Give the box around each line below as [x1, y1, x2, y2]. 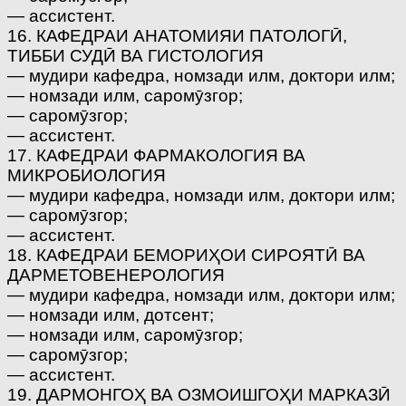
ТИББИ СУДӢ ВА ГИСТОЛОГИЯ [7, 45, 264, 65]
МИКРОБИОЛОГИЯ [7, 165, 166, 185]
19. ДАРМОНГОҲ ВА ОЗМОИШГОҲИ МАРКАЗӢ [7, 384, 391, 404]
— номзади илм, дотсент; [7, 304, 214, 324]
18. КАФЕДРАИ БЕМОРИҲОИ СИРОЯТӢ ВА [7, 245, 365, 265]
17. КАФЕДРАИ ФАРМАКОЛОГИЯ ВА [7, 145, 305, 165]
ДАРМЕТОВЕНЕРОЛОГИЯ [7, 265, 225, 285]
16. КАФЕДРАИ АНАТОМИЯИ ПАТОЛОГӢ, [7, 25, 347, 45]
